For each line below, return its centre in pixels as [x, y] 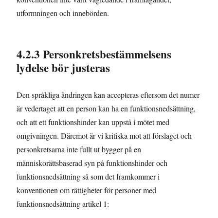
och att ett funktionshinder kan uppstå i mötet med [93, 122]
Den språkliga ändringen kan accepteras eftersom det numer [108, 95]
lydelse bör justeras [64, 68]
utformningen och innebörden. [63, 13]
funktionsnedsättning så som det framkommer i [88, 177]
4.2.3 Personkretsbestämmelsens [94, 54]
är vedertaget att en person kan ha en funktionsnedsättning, [106, 109]
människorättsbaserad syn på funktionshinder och [92, 163]
